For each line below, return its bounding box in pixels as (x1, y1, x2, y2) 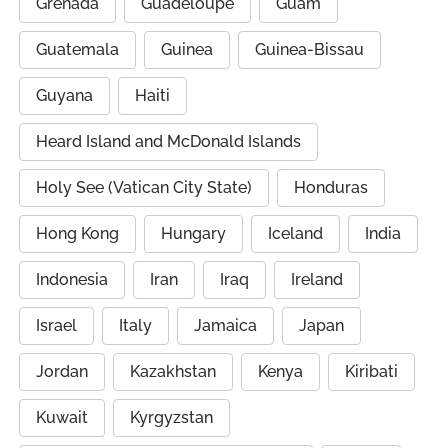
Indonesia (36, 270, 108, 289)
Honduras (294, 178, 368, 197)
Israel (36, 316, 77, 335)
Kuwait (36, 408, 88, 427)
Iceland (268, 224, 323, 243)
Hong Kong (36, 224, 119, 243)
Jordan (36, 362, 88, 381)
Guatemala (36, 40, 119, 59)
